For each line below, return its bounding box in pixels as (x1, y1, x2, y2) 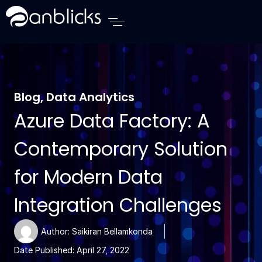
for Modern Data (14, 164, 163, 190)
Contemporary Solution (14, 136, 227, 162)
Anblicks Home (5, 5, 82, 18)
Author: (41, 226, 70, 236)
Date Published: (14, 245, 74, 255)
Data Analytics (46, 89, 135, 105)
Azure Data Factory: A (14, 108, 210, 134)
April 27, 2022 (77, 245, 129, 255)
